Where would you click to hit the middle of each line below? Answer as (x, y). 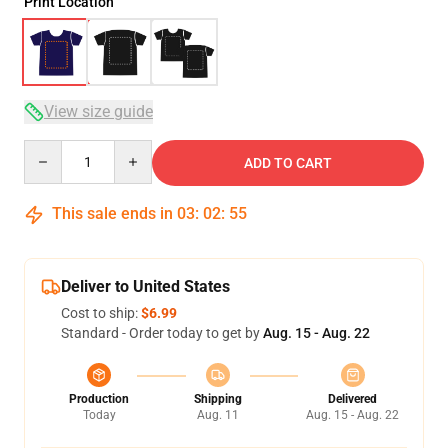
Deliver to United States (145, 286)
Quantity (50, 149)
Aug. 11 (217, 415)
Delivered (352, 399)
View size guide (98, 111)
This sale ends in (112, 213)
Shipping (217, 399)
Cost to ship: (101, 313)
